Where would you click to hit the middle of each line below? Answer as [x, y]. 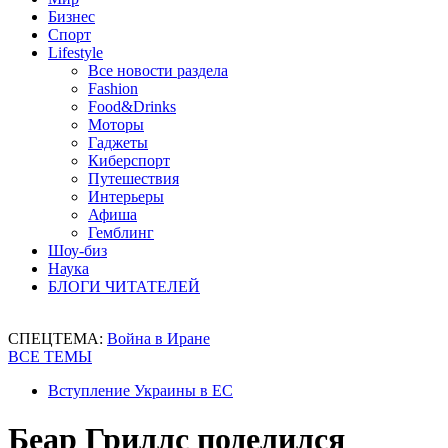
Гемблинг [121, 232]
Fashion [113, 88]
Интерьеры [126, 196]
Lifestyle [75, 52]
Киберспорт [129, 160]
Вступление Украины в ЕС [140, 390]
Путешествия [133, 178]
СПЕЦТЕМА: [57, 338]
